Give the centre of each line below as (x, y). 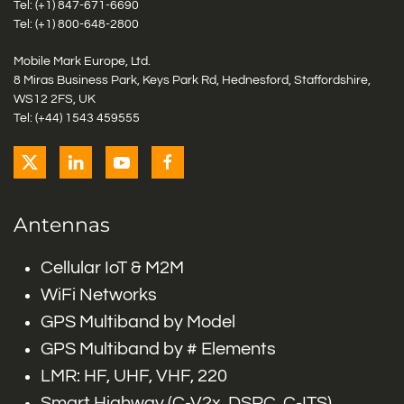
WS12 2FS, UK (55, 99)
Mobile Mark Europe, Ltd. (82, 61)
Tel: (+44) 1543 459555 (77, 118)
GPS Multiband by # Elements (158, 349)
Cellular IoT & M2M (112, 267)
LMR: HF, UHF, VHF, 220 (134, 376)
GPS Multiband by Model (138, 321)
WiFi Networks (99, 294)
